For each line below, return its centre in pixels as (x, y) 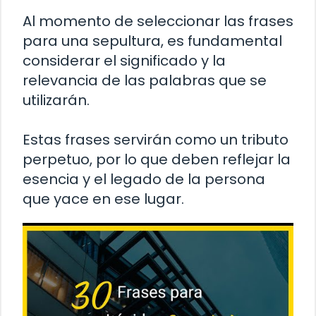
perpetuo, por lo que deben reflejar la (157, 160)
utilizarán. (56, 101)
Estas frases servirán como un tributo (156, 140)
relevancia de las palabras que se (145, 81)
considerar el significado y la (124, 61)
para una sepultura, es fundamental (152, 41)
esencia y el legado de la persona (144, 180)
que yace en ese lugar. (103, 199)
